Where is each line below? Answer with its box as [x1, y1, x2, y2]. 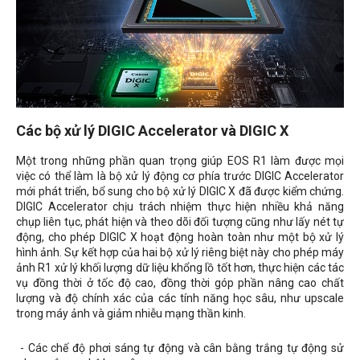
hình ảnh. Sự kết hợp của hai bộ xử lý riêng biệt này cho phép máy [16, 246, 344, 260]
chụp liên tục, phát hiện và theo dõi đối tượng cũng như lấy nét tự [16, 215, 344, 229]
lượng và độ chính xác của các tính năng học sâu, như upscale [16, 292, 344, 305]
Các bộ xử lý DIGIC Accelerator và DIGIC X [16, 122, 288, 140]
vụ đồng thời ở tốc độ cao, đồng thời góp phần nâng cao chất [16, 276, 344, 290]
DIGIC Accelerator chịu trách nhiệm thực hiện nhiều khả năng [16, 200, 344, 214]
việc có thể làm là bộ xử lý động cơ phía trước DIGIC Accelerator [16, 170, 344, 183]
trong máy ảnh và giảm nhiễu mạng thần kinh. [16, 307, 246, 321]
